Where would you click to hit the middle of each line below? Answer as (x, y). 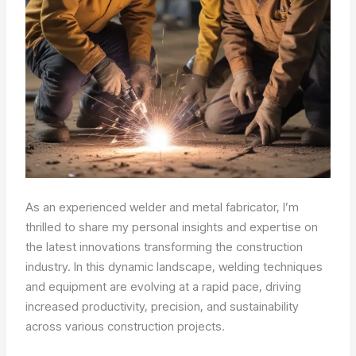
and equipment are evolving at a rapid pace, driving (164, 286)
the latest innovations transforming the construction (164, 246)
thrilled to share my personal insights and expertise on (172, 226)
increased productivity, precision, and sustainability (163, 306)
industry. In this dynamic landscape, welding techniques (174, 266)
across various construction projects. (126, 326)
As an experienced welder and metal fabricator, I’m (163, 207)
